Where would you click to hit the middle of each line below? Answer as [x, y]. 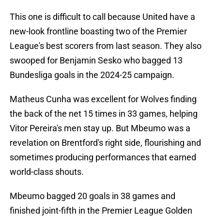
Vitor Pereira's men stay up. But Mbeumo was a [100, 128]
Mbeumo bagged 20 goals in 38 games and [93, 196]
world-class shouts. [47, 172]
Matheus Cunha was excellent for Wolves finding [103, 99]
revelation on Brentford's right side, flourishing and [105, 143]
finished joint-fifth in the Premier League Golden [101, 211]
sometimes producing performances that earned [103, 157]
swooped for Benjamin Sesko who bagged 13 [96, 61]
